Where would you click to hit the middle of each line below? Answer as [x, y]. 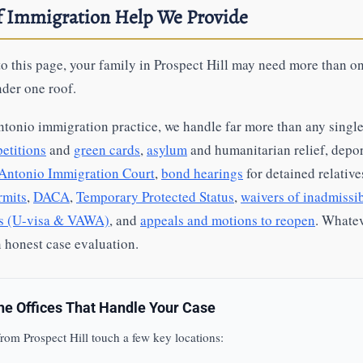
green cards [107, 149]
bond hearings [202, 173]
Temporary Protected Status [155, 196]
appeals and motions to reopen [228, 220]
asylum [167, 149]
